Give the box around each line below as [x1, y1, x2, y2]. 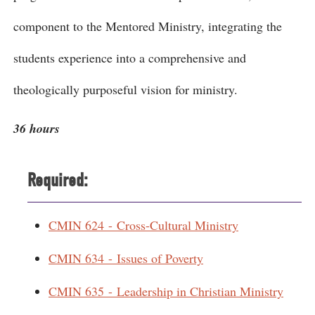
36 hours [13, 120, 60, 137]
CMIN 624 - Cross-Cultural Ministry [49, 217, 238, 233]
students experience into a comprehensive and [13, 49, 246, 66]
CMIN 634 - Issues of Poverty [49, 250, 203, 266]
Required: [27, 169, 88, 191]
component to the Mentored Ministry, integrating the [13, 18, 282, 34]
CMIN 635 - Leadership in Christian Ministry [49, 283, 283, 300]
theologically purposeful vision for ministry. [13, 81, 238, 98]
